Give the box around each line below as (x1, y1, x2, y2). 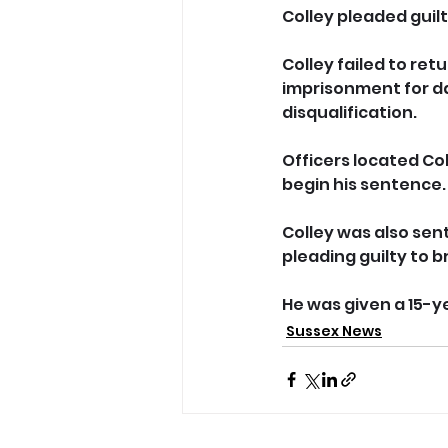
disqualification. (282, 100, 420, 124)
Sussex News (286, 320, 382, 341)
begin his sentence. (282, 172, 446, 196)
